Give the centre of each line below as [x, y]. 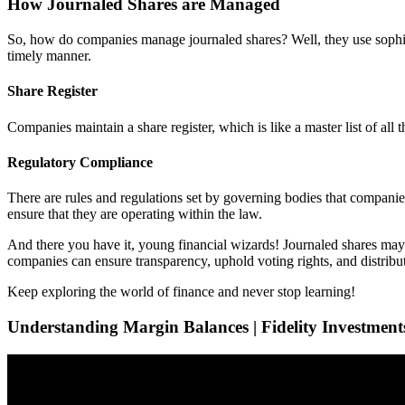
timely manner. [49, 56]
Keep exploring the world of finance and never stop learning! [181, 292]
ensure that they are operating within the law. [135, 214]
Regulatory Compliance [80, 162]
